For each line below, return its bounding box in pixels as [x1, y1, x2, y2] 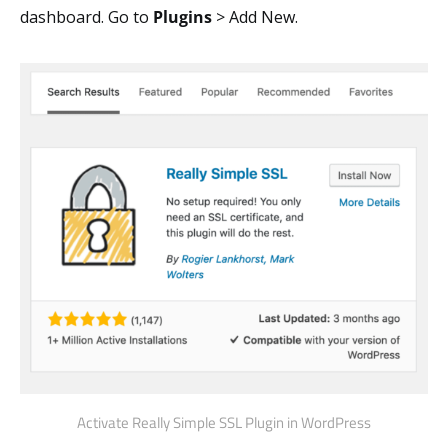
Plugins [153, 5, 212, 28]
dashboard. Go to [20, 5, 153, 28]
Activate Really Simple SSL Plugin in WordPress [77, 410, 371, 434]
